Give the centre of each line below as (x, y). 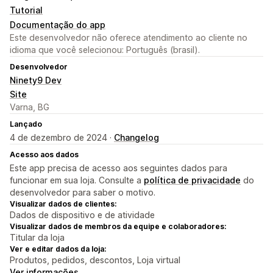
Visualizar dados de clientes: (63, 204)
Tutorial (26, 10)
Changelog (136, 138)
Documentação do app (58, 25)
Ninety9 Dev (36, 80)
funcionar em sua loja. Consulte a (77, 180)
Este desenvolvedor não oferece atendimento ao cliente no (129, 38)
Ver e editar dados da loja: (58, 249)
